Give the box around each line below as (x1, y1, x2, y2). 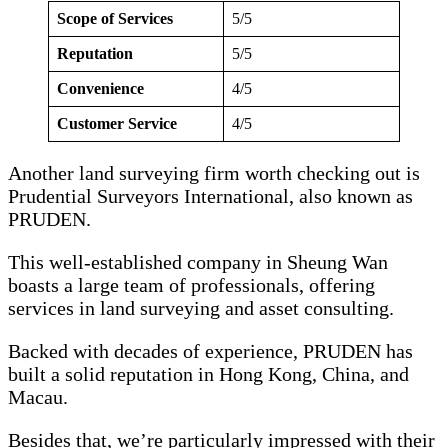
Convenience (57, 79, 144, 97)
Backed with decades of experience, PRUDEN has (8, 339, 413, 362)
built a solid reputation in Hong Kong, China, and (8, 362, 409, 385)
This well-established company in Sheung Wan (8, 250, 388, 273)
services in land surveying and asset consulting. (8, 296, 399, 319)
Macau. (8, 385, 73, 408)
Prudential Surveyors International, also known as (8, 184, 413, 207)
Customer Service (57, 114, 181, 132)
